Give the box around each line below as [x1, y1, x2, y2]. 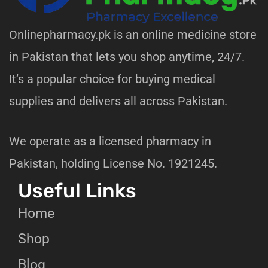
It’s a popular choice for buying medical [9, 72, 215, 87]
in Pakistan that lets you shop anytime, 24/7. [9, 50, 245, 65]
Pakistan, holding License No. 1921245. [9, 156, 217, 171]
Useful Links [18, 179, 136, 203]
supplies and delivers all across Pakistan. [9, 94, 227, 109]
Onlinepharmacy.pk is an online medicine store [9, 28, 257, 42]
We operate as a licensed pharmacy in [9, 134, 211, 149]
